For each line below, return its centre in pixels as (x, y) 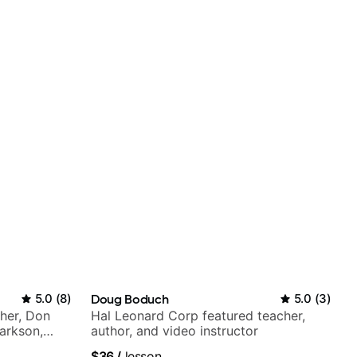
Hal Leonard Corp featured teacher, (198, 316)
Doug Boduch (130, 299)
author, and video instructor (175, 331)
